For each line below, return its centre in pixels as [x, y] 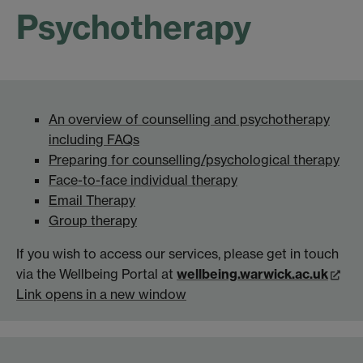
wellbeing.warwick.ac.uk [252, 273]
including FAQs [94, 139]
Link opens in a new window [101, 294]
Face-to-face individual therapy [143, 179]
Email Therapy [92, 200]
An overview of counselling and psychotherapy [189, 119]
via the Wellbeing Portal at [96, 273]
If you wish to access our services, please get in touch [177, 253]
